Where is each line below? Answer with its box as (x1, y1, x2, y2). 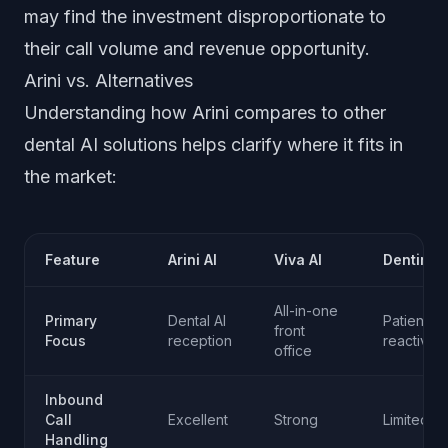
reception (168, 332, 232, 349)
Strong (274, 411, 318, 428)
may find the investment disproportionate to (24, 6, 386, 27)
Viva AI (274, 251, 322, 268)
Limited (383, 411, 429, 428)
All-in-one (274, 302, 338, 319)
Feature (45, 251, 100, 268)
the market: (24, 166, 117, 187)
